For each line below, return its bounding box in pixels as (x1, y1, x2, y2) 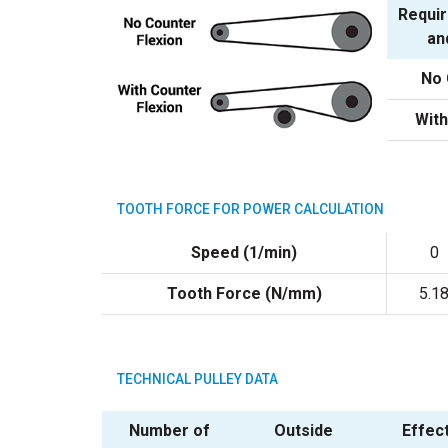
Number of (128, 420, 210, 440)
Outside (273, 420, 333, 440)
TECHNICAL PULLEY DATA (117, 370, 278, 387)
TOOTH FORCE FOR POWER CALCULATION (117, 200, 384, 217)
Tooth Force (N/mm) (166, 283, 322, 303)
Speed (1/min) (191, 242, 297, 262)
